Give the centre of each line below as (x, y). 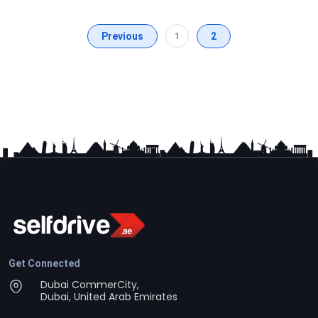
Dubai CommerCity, (90, 284)
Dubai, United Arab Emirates (109, 296)
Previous (122, 36)
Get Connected (44, 263)
